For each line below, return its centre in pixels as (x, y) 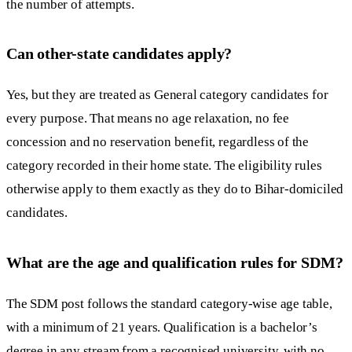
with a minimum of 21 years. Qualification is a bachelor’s (162, 328)
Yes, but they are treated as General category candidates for (167, 95)
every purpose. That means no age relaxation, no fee (148, 119)
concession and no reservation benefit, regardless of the (158, 142)
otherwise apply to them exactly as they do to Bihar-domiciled (175, 189)
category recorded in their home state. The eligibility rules (164, 166)
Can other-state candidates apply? (119, 53)
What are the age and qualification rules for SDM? (175, 262)
